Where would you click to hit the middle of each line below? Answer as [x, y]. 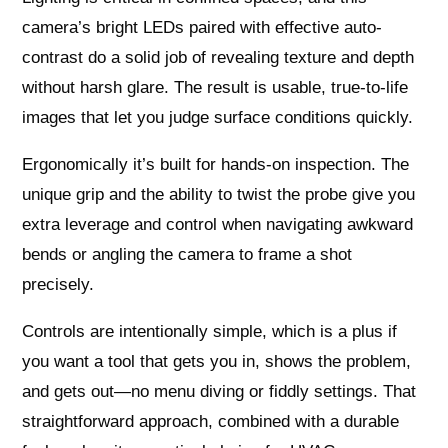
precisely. [58, 285]
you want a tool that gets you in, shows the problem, [217, 362]
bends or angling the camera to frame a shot [187, 255]
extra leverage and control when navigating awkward [218, 225]
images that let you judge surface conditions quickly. [218, 118]
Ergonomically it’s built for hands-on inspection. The [216, 165]
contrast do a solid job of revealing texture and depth [218, 58]
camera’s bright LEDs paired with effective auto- [202, 28]
